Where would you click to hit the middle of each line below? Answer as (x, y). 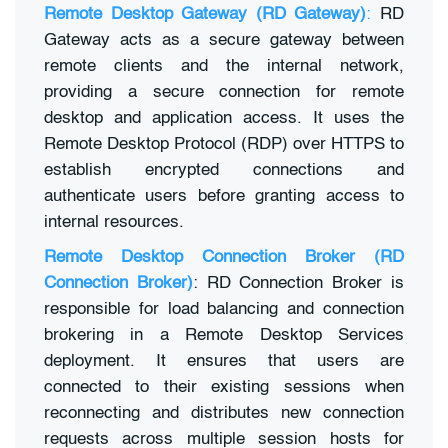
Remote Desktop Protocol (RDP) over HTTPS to (224, 144)
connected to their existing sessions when (224, 388)
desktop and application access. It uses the (224, 118)
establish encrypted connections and (224, 170)
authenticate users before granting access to (224, 196)
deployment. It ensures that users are (224, 362)
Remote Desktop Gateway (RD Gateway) (205, 14)
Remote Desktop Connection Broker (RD (224, 258)
